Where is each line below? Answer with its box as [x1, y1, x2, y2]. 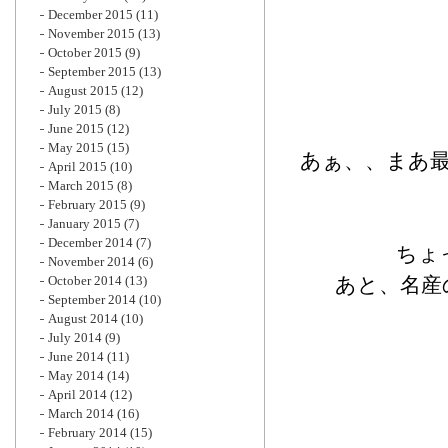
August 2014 [48, 311, 118, 326]
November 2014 [48, 254, 135, 269]
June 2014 [48, 349, 104, 364]
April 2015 [48, 159, 107, 174]
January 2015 [48, 216, 121, 231]
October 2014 [48, 273, 122, 288]
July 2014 [48, 330, 102, 345]
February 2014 [48, 425, 127, 440]
